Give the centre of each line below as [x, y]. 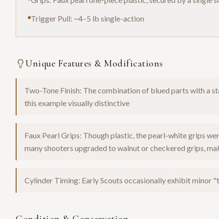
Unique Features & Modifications [94, 64]
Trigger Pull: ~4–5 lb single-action [88, 19]
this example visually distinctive [77, 103]
